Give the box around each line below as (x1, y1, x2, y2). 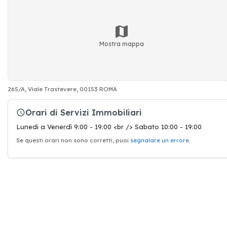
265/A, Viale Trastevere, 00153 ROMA (8, 86, 117, 93)
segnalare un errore (130, 137, 189, 144)
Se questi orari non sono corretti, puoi (16, 137, 130, 144)
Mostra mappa (99, 40, 144, 48)
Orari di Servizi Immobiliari (25, 107, 142, 118)
